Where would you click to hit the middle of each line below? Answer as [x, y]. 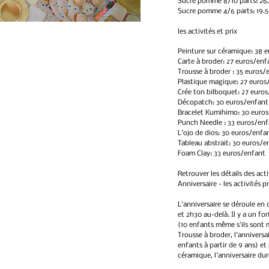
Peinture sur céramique [214, 52]
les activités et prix [207, 32]
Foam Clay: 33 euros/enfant [222, 154]
